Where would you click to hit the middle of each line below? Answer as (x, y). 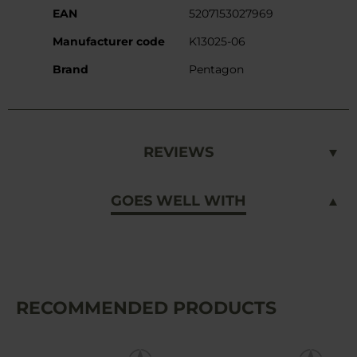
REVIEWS (178, 152)
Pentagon (216, 69)
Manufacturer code (108, 41)
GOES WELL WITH (178, 200)
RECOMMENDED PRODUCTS (146, 308)
